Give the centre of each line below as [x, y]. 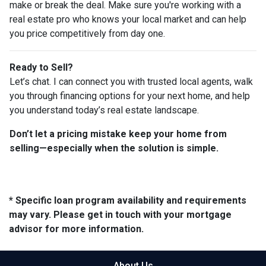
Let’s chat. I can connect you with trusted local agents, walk [131, 81]
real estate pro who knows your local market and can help [128, 19]
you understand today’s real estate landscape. [104, 110]
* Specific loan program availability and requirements [128, 200]
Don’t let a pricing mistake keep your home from [118, 134]
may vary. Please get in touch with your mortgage [120, 214]
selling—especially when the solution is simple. [114, 148]
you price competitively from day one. [87, 33]
